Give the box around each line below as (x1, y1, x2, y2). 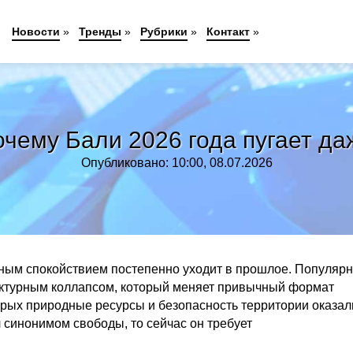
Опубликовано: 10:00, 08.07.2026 (80, 156, 273, 169)
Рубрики (140, 25, 188, 38)
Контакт (206, 25, 251, 38)
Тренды (79, 25, 122, 38)
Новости (12, 25, 61, 38)
